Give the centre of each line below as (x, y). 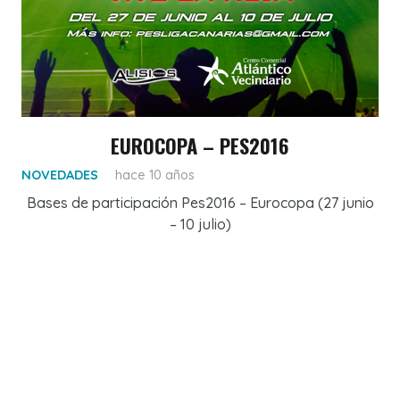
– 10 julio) (200, 224)
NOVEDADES (60, 175)
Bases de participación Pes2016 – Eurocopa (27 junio (200, 202)
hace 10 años (155, 175)
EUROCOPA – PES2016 (200, 145)
